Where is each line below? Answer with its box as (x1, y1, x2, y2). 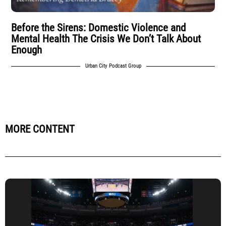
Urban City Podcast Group (85, 63, 141, 70)
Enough (11, 44, 42, 56)
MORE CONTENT (5, 123, 75, 136)
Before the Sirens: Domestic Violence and (11, 22, 186, 34)
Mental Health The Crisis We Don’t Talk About (11, 33, 201, 45)
